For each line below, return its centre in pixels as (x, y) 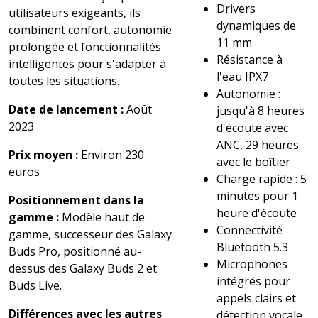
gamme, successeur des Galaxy (90, 234)
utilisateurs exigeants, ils (75, 12)
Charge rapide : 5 (262, 179)
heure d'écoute (257, 213)
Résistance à (250, 59)
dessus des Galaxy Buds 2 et (83, 268)
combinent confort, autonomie (90, 29)
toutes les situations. (64, 81)
